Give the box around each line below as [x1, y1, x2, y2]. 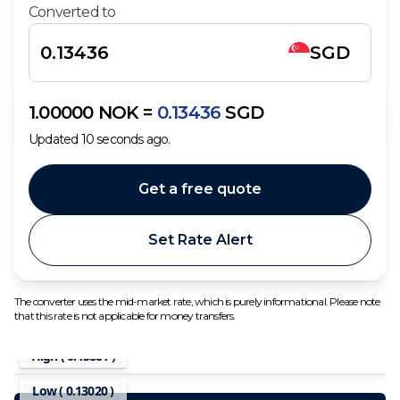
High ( [30, 347, 68, 365]
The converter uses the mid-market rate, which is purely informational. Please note [14, 295, 380, 308]
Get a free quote [138, 180, 262, 197]
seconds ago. [96, 131, 171, 147]
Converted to [29, 4, 116, 21]
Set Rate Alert [147, 231, 253, 248]
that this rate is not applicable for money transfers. [14, 309, 236, 322]
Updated [29, 131, 79, 147]
